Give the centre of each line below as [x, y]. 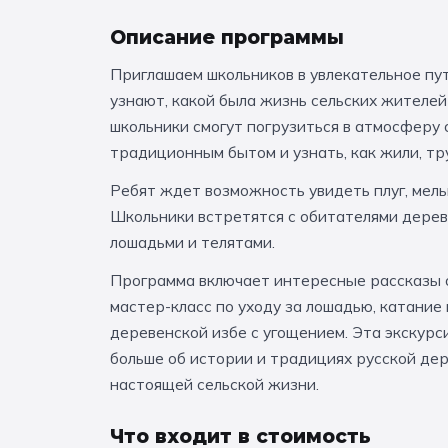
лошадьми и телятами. [192, 242]
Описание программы [227, 38]
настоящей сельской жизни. [214, 384]
